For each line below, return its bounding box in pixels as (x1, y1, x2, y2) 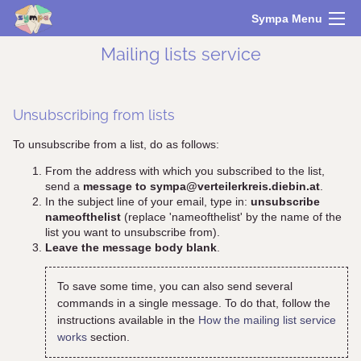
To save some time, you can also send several (56, 280, 293, 293)
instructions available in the (56, 314, 198, 327)
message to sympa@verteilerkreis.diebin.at (83, 180, 320, 193)
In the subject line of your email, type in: (45, 196, 251, 209)
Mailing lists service (100, 44, 261, 64)
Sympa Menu (251, 12, 322, 25)
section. (86, 331, 130, 344)
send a (45, 180, 83, 193)
